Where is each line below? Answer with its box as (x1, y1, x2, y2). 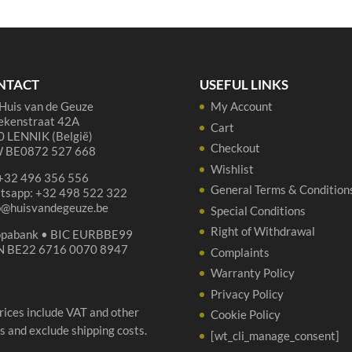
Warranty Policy (210, 266, 295, 280)
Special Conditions (210, 203, 306, 218)
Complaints (210, 244, 269, 259)
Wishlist (210, 161, 254, 176)
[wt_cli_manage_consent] (210, 328, 339, 343)
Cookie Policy (210, 307, 280, 322)
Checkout (210, 141, 260, 156)
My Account (210, 99, 273, 114)
